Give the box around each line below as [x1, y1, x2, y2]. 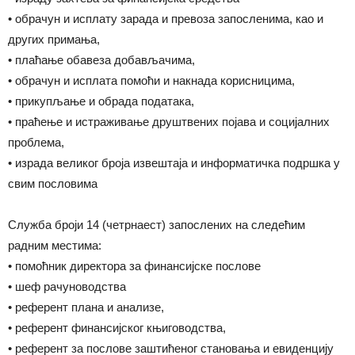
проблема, [8, 136, 64, 149]
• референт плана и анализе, [8, 300, 164, 314]
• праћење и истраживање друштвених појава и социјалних [8, 115, 330, 128]
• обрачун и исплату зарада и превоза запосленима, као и [8, 12, 323, 25]
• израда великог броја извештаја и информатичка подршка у [8, 156, 340, 170]
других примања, [8, 32, 100, 46]
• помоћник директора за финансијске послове [8, 259, 261, 273]
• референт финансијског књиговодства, [8, 321, 226, 334]
